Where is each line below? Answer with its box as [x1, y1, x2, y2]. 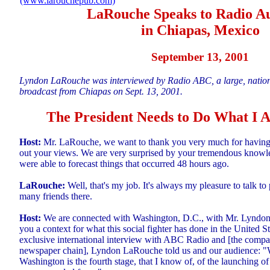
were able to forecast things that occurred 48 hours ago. [19, 159, 229, 169]
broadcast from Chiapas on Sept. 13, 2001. [19, 86, 183, 96]
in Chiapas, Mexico [140, 22, 260, 38]
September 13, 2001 [151, 50, 249, 63]
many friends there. [19, 191, 92, 202]
